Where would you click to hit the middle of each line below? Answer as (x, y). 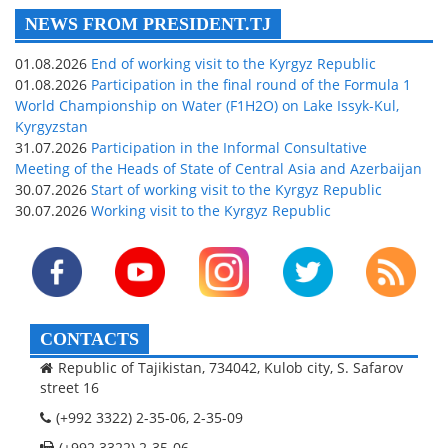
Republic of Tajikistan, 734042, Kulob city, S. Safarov (230, 367)
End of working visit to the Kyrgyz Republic (231, 63)
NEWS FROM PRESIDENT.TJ (148, 23)
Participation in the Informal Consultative (227, 147)
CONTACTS (89, 338)
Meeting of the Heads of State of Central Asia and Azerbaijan (218, 168)
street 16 (69, 387)
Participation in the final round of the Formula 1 (249, 84)
